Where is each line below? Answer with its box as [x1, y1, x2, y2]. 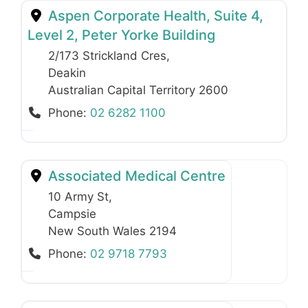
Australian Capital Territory [48, 83, 199, 98]
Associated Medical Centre [45, 168, 225, 185]
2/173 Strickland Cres [48, 49, 166, 63]
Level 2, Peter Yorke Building [27, 27, 215, 44]
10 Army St [48, 190, 109, 204]
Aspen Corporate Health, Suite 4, [45, 8, 263, 25]
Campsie [48, 207, 96, 221]
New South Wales [48, 224, 149, 239]
